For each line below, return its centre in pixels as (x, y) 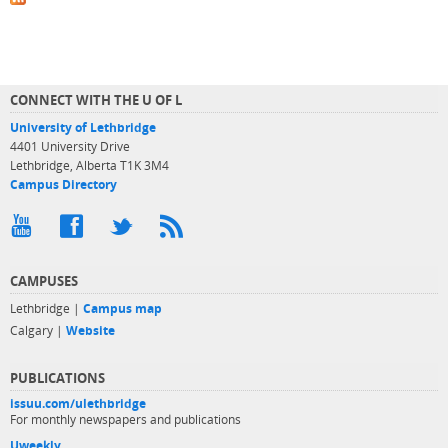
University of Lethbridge (83, 128)
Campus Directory (63, 185)
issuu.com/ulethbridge (78, 404)
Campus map (122, 309)
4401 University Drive (70, 147)
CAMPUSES (44, 281)
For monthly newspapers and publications (125, 420)
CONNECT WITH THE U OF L (96, 100)
